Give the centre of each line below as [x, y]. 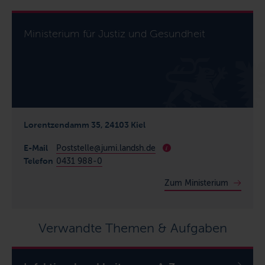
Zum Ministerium [196, 183]
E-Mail [36, 148]
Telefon [38, 161]
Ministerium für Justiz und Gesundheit [114, 33]
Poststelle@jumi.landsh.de [106, 148]
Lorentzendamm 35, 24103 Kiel [85, 125]
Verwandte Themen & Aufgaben [132, 228]
